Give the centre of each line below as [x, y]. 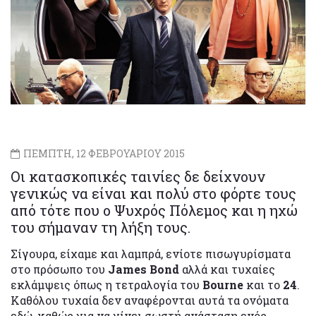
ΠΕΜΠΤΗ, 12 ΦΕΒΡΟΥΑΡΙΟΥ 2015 [103, 153]
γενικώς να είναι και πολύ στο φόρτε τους [153, 193]
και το [263, 284]
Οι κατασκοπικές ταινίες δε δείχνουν [138, 176]
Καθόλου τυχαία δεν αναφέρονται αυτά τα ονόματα [150, 300]
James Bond [144, 269]
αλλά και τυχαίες [227, 269]
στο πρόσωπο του [59, 269]
